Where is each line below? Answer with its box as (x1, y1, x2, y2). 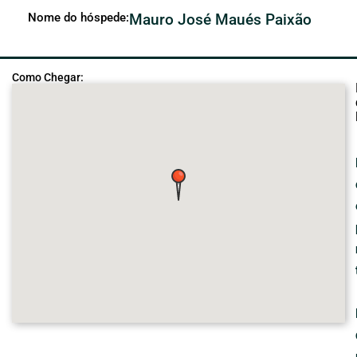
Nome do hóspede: (28, 10, 129, 25)
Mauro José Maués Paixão (129, 10, 312, 29)
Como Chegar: (12, 70, 84, 84)
